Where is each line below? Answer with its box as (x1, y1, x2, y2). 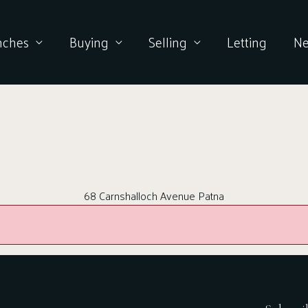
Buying (69, 30, 109, 54)
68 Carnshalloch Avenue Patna (84, 185, 224, 206)
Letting (227, 30, 267, 54)
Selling (148, 30, 187, 54)
